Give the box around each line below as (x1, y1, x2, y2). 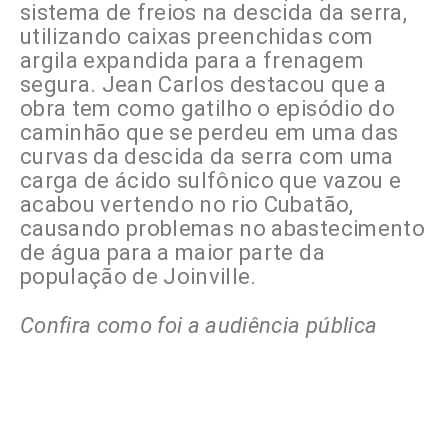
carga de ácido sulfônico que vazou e (20, 168, 402, 194)
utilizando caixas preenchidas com (20, 24, 374, 50)
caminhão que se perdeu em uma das (20, 120, 399, 146)
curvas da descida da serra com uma (20, 144, 394, 170)
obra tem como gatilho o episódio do (20, 96, 395, 122)
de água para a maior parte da (20, 240, 325, 266)
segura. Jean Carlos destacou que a (20, 72, 387, 98)
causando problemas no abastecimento (20, 216, 425, 242)
